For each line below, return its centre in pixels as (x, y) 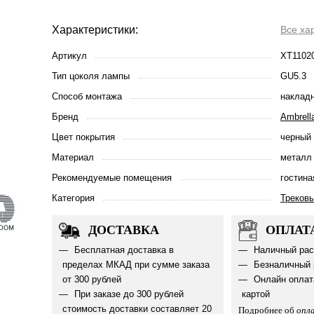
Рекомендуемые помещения (112, 178)
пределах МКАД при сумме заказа (136, 265)
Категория (73, 198)
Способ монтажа (87, 96)
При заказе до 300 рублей (128, 294)
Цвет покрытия (83, 137)
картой (255, 294)
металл (296, 157)
